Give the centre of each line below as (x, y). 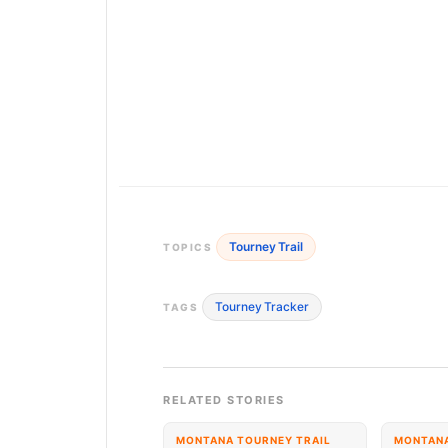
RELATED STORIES (224, 400)
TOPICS (188, 246)
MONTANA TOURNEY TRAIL (254, 440)
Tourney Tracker (262, 306)
